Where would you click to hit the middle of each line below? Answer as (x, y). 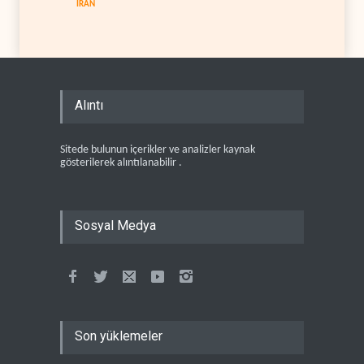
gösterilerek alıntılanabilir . (121, 162)
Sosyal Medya (115, 225)
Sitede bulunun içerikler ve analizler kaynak (158, 149)
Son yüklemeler (119, 336)
